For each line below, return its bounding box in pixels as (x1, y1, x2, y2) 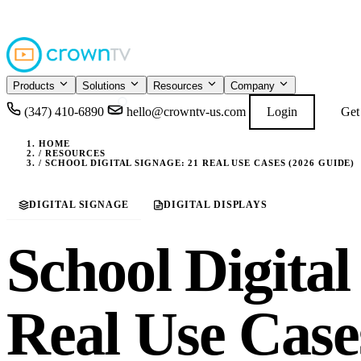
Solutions (82, 80, 126, 92)
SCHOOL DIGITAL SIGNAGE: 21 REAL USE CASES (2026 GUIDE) (44, 158, 355, 168)
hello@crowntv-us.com (127, 105, 246, 118)
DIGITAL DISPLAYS (164, 199, 268, 210)
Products (13, 80, 55, 92)
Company (230, 80, 275, 92)
